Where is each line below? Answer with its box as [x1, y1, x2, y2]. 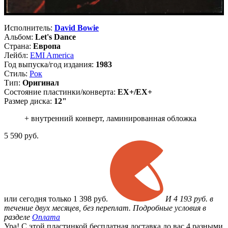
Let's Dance [35, 33, 76, 42]
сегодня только [19, 194, 73, 204]
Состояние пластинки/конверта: [4, 88, 118, 97]
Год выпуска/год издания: [4, 60, 96, 69]
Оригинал [22, 78, 59, 88]
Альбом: [4, 33, 35, 42]
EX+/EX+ [118, 88, 152, 97]
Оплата [32, 213, 60, 222]
